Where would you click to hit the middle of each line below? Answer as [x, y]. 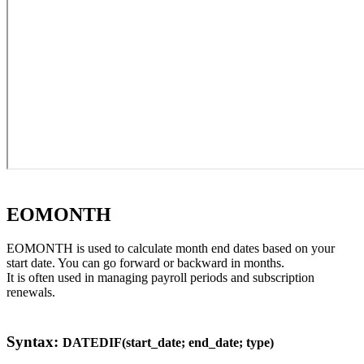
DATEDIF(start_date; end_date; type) [168, 343]
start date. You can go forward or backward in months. [145, 263]
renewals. [31, 292]
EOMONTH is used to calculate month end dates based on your [171, 249]
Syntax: [35, 342]
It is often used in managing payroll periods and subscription [160, 278]
